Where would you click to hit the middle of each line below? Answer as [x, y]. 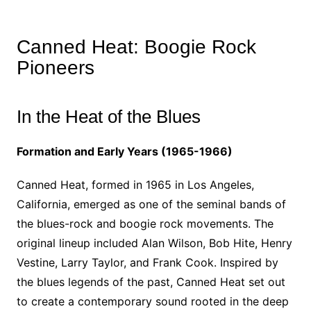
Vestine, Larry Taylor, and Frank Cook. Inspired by [147, 262]
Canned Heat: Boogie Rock [136, 47]
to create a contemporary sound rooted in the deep [152, 301]
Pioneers [55, 68]
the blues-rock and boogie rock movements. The [145, 224]
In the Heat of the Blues [108, 117]
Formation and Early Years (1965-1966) [124, 151]
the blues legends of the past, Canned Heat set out [151, 282]
